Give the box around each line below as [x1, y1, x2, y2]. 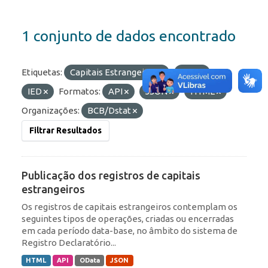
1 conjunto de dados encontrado [22, 28, 236, 45]
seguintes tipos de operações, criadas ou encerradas [22, 214, 234, 224]
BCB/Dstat [87, 105, 133, 116]
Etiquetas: [22, 67, 62, 78]
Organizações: [22, 105, 80, 116]
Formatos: [59, 86, 100, 97]
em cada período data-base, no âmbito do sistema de [22, 226, 237, 236]
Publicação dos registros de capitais [22, 169, 200, 182]
